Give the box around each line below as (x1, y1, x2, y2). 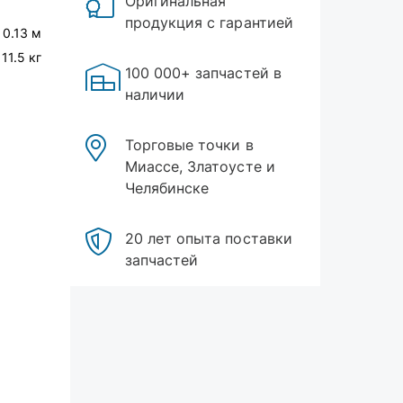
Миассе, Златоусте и (125, 157, 275, 175)
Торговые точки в (125, 136, 254, 154)
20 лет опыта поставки (125, 229, 292, 247)
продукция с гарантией (125, 13, 293, 31)
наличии (125, 85, 185, 103)
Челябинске (125, 179, 210, 197)
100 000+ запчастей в (125, 64, 282, 82)
